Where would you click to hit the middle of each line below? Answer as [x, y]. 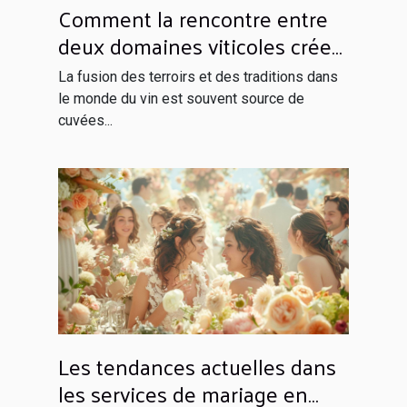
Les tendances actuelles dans [197, 367]
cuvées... [85, 121]
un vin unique [123, 73]
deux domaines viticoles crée [195, 46]
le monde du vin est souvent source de [181, 99]
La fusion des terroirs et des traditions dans [198, 77]
